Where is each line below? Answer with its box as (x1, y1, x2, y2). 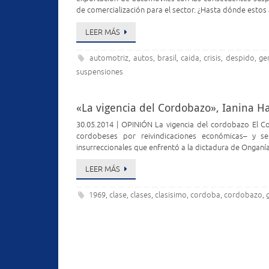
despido (225, 53, 255, 63)
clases (130, 190, 152, 200)
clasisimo (155, 190, 187, 200)
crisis (204, 53, 222, 63)
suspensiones (76, 67, 123, 77)
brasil (157, 53, 177, 63)
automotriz (89, 53, 129, 63)
